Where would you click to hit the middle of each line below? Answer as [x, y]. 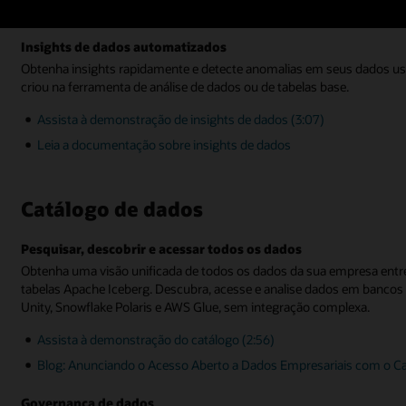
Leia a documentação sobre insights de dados [164, 145]
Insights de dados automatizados [124, 47]
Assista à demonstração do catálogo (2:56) [156, 339]
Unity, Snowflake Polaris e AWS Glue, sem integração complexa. [196, 306]
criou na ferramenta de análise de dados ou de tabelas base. [185, 86]
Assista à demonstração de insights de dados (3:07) [181, 119]
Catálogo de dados [112, 209]
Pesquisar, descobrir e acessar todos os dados [162, 249]
